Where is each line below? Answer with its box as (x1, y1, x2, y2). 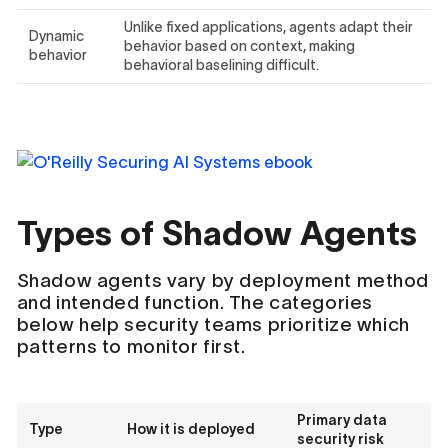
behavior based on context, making (123, 37, 355, 54)
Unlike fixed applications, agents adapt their (123, 18, 413, 35)
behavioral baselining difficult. (123, 56, 319, 73)
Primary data (296, 412, 387, 429)
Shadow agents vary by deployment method (16, 270, 429, 292)
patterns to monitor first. (16, 336, 246, 358)
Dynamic (28, 27, 84, 44)
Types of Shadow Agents (16, 213, 417, 252)
